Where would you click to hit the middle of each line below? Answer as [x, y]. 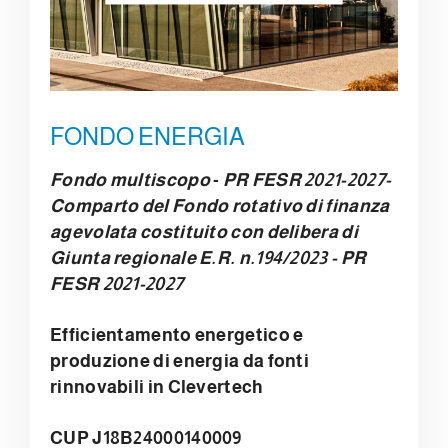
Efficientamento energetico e [177, 334]
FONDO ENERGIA [147, 136]
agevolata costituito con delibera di [204, 231]
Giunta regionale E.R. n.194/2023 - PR [208, 257]
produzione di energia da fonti [180, 360]
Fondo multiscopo [130, 179]
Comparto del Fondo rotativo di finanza [220, 205]
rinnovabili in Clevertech [157, 386]
